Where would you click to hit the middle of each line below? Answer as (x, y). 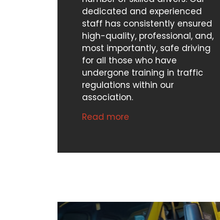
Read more (106, 117)
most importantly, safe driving (146, 48)
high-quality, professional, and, (148, 36)
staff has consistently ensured (147, 23)
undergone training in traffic (143, 72)
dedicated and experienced (142, 11)
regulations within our (128, 85)
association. (108, 97)
